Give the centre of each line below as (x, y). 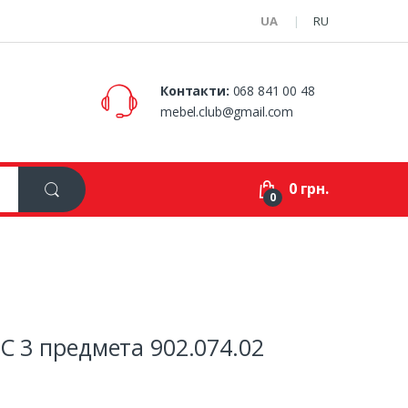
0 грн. (308, 188)
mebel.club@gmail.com (227, 111)
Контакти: (195, 90)
